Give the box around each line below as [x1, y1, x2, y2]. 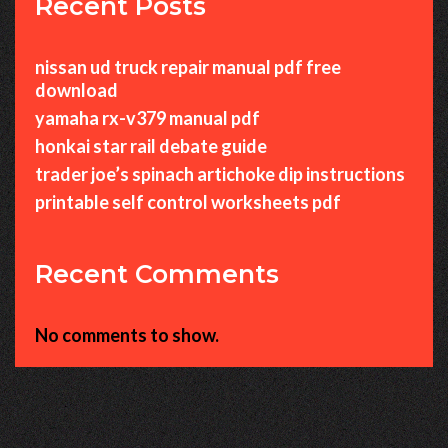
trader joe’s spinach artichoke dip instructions [35, 162, 405, 185]
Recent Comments [35, 258, 279, 289]
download [35, 78, 118, 101]
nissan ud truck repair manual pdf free [35, 55, 341, 78]
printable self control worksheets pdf [35, 190, 341, 213]
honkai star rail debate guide [35, 134, 267, 157]
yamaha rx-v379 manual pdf [35, 106, 260, 129]
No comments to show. [35, 323, 219, 346]
